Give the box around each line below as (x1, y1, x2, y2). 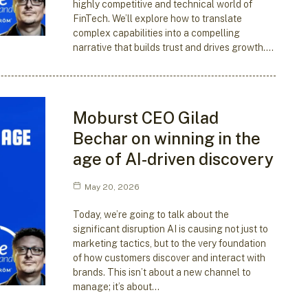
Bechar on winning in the (72, 128, 261, 148)
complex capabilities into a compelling (72, 27, 240, 38)
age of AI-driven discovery (72, 148, 274, 168)
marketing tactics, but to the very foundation (72, 237, 266, 249)
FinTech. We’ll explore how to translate (72, 12, 242, 24)
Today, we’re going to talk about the (72, 208, 229, 220)
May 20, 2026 (84, 181, 140, 192)
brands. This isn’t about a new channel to (72, 266, 251, 278)
